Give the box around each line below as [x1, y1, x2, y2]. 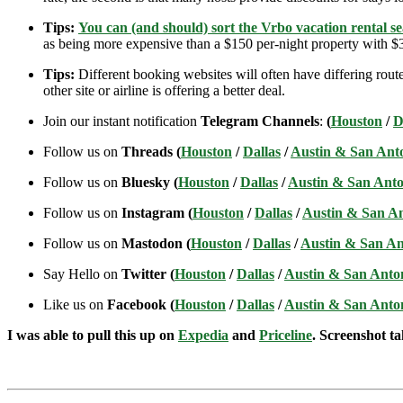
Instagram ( [121, 205, 193, 221]
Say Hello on [43, 266, 121, 282]
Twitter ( [121, 266, 175, 282]
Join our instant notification [43, 113, 201, 130]
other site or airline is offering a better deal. [43, 83, 285, 99]
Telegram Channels [201, 113, 319, 130]
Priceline [259, 327, 312, 344]
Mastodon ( [121, 236, 191, 252]
